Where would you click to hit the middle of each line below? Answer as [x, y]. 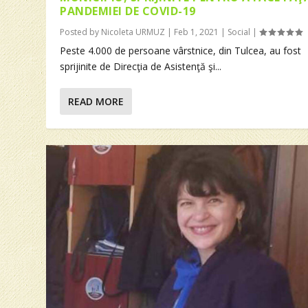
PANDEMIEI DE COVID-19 [128, 11]
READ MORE [96, 102]
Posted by [81, 32]
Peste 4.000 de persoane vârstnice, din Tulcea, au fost [181, 51]
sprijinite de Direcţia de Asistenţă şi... [141, 67]
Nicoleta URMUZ [133, 32]
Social [239, 32]
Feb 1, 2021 [197, 32]
